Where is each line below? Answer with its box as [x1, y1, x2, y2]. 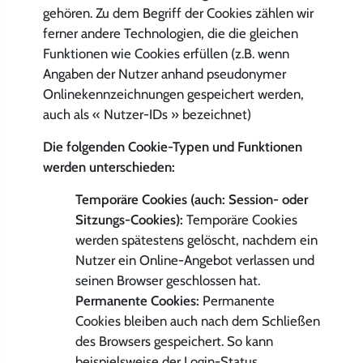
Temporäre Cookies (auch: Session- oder [75, 191, 308, 208]
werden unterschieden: [42, 159, 175, 176]
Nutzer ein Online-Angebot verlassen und [75, 252, 314, 269]
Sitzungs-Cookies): [75, 211, 183, 228]
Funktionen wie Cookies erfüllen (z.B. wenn [42, 45, 289, 62]
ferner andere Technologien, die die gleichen [42, 24, 298, 41]
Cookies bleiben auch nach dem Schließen [75, 313, 320, 330]
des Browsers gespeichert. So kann [75, 333, 273, 350]
